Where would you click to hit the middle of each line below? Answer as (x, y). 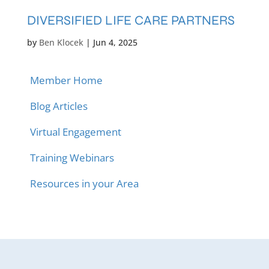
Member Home (66, 80)
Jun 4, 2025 (115, 43)
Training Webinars (72, 158)
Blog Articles (59, 106)
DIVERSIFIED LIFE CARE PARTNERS (131, 21)
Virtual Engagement (75, 132)
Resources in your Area (84, 184)
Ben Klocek (61, 43)
